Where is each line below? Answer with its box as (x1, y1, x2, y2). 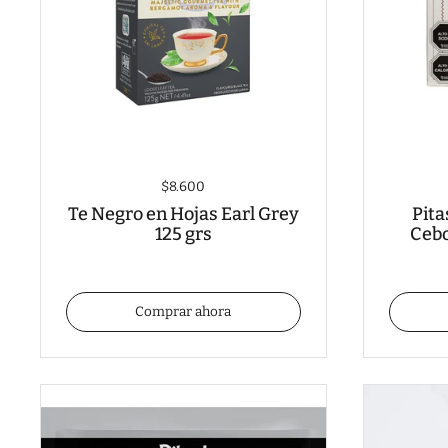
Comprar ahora (135, 302, 232, 320)
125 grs (154, 223, 212, 246)
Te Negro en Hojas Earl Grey (67, 203, 299, 226)
